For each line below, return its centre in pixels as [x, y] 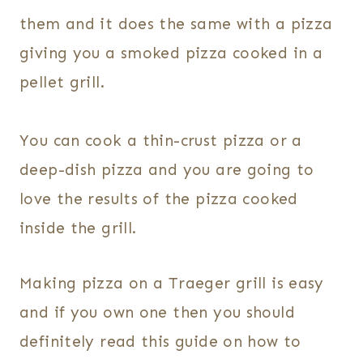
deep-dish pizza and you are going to [167, 170]
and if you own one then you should [157, 313]
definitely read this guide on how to [160, 342]
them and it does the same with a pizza [176, 24]
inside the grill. [78, 228]
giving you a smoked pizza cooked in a [171, 53]
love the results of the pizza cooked [159, 199]
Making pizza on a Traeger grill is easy [172, 284]
